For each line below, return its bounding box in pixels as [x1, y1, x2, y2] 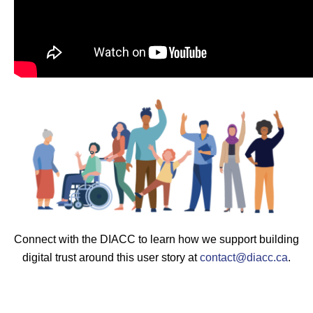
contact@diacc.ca [200, 252, 288, 264]
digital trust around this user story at [22, 252, 200, 264]
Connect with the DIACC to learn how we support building [14, 233, 299, 246]
